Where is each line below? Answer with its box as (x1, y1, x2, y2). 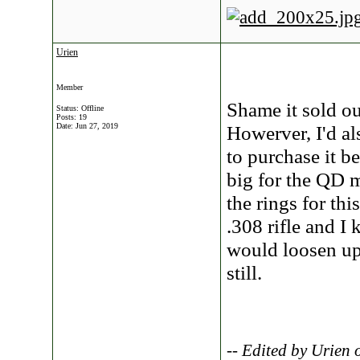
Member (56, 83, 83, 92)
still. (227, 261, 262, 284)
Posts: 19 (56, 112, 87, 121)
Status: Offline (56, 104, 104, 112)
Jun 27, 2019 (76, 121, 118, 130)
